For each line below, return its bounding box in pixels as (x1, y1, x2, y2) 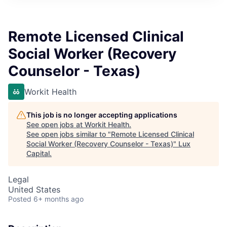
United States (8, 184, 60, 195)
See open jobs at (26, 120, 85, 129)
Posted (8, 195, 31, 203)
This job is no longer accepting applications (26, 110, 177, 119)
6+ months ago (33, 195, 84, 203)
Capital (26, 149, 50, 158)
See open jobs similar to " (26, 130, 111, 138)
